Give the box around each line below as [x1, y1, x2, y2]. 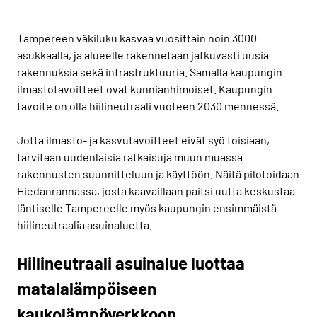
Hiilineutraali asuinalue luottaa [17, 252, 245, 273]
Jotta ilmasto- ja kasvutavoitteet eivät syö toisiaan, [17, 132, 270, 146]
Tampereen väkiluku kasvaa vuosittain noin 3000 [17, 30, 257, 45]
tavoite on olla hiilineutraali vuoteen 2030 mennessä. [17, 98, 279, 113]
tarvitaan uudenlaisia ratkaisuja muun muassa [17, 149, 243, 163]
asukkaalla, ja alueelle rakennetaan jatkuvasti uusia [17, 47, 269, 62]
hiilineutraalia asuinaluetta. [17, 217, 152, 231]
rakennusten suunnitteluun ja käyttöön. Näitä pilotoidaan [17, 166, 299, 180]
